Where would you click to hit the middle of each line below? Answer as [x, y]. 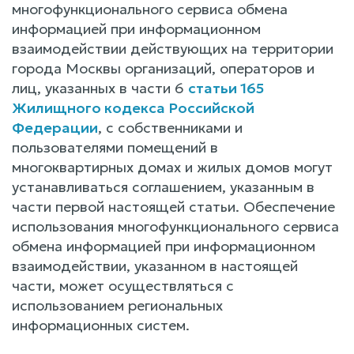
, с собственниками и [170, 128]
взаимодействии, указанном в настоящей [155, 266]
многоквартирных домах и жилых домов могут [172, 167]
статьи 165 [226, 88]
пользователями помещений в [115, 147]
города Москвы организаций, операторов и [163, 68]
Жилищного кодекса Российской [133, 108]
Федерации [55, 128]
